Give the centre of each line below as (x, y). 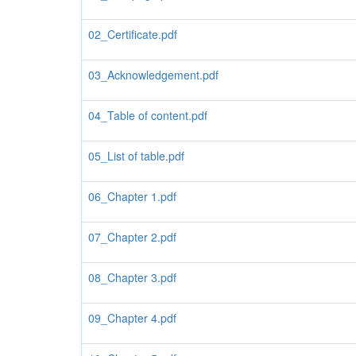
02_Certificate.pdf (133, 34)
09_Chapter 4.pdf (132, 318)
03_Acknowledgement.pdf (153, 75)
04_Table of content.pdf (148, 115)
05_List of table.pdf (136, 156)
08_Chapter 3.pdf (132, 277)
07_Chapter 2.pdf (132, 237)
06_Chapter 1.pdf (132, 196)
